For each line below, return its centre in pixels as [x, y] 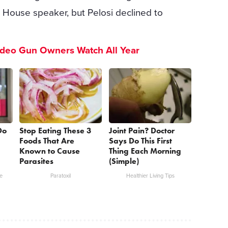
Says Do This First [141, 140]
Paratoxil [61, 176]
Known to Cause [50, 151]
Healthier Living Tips [150, 176]
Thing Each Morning [145, 151]
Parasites [37, 161]
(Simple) [124, 161]
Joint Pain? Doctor [142, 130]
